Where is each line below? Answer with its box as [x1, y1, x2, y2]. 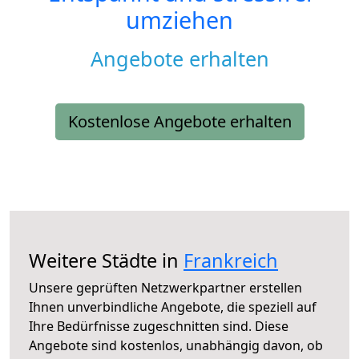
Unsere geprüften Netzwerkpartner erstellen [29, 279, 302, 297]
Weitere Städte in [29, 248, 184, 274]
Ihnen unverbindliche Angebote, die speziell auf [29, 298, 317, 317]
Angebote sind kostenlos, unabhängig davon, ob [29, 337, 323, 355]
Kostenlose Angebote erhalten [67, 111, 292, 133]
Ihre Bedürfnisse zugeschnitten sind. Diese [29, 317, 288, 336]
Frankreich [184, 248, 278, 274]
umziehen [126, 4, 233, 36]
